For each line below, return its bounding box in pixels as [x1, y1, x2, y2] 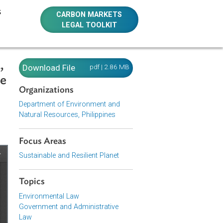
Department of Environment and [70, 111, 183, 121]
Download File [74, 70, 133, 81]
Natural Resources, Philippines [70, 122, 178, 132]
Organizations [70, 95, 131, 105]
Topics [70, 197, 100, 208]
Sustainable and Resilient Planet [70, 168, 182, 178]
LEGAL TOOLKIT [118, 23, 180, 33]
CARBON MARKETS [112, 11, 186, 21]
